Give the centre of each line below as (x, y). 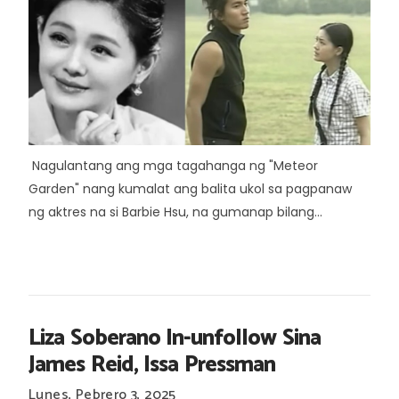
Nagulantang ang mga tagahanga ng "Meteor (173, 166)
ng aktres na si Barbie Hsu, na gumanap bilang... (175, 212)
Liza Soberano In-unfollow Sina (175, 338)
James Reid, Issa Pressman (152, 365)
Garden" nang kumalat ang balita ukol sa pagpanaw (190, 189)
